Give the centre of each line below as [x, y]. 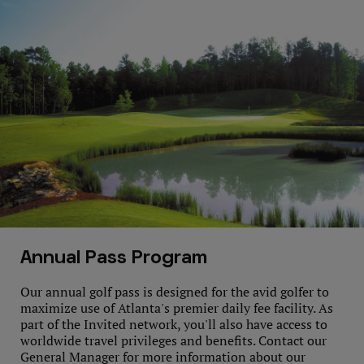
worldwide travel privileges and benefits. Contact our [173, 340]
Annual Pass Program [114, 258]
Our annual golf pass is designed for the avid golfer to [175, 292]
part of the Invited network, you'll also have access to [174, 324]
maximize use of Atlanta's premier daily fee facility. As [177, 308]
